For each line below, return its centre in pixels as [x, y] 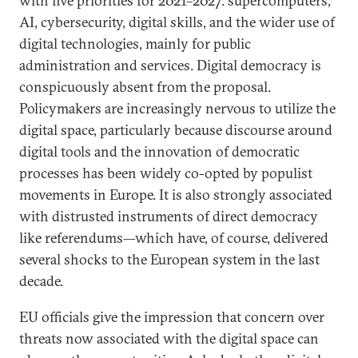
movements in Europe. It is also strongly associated [176, 195]
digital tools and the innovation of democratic [159, 151]
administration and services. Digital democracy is [170, 65]
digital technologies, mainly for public [135, 44]
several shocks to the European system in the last [169, 259]
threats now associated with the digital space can [169, 338]
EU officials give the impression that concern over [172, 317]
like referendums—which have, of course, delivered [174, 238]
